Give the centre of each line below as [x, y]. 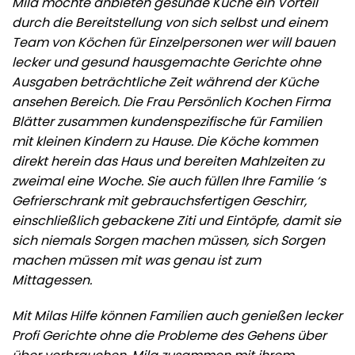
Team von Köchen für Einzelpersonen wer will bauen [174, 42]
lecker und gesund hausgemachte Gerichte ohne [166, 62]
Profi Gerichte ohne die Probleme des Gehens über [169, 335]
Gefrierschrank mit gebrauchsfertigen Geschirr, [159, 200]
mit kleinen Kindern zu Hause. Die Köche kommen [165, 141]
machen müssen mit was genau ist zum [136, 260]
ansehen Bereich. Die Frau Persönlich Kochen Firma [171, 101]
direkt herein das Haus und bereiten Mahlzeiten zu [168, 161]
